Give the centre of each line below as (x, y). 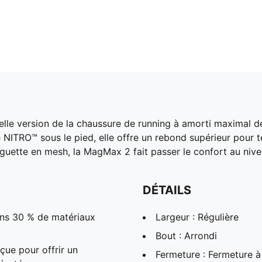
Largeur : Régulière (197, 217)
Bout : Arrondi (186, 235)
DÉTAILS (167, 190)
